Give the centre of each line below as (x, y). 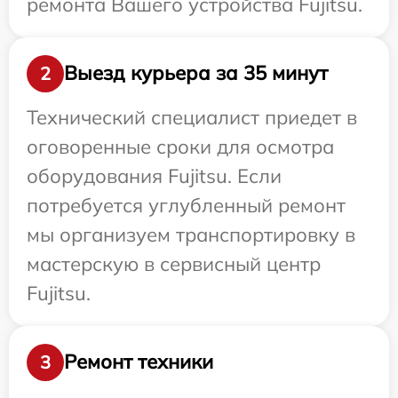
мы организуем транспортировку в (191, 234)
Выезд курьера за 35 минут (196, 73)
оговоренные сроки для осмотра (180, 146)
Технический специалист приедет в (192, 117)
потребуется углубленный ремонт (186, 205)
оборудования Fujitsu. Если (154, 175)
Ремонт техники (139, 362)
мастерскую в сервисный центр (174, 263)
